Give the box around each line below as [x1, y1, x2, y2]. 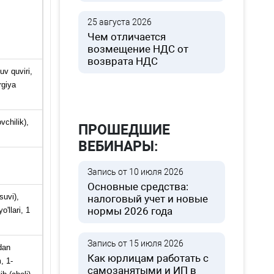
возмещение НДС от [87, 43, 189, 55]
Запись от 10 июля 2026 [87, 167, 184, 177]
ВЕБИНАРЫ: [78, 138, 158, 155]
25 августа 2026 [87, 17, 152, 27]
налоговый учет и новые [87, 193, 209, 205]
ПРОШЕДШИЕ [78, 122, 171, 138]
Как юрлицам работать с [87, 252, 209, 264]
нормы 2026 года [87, 205, 173, 217]
